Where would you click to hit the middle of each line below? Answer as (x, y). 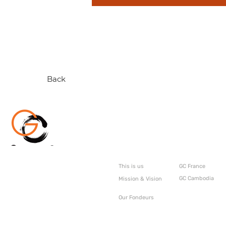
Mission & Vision (140, 179)
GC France (192, 166)
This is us (131, 166)
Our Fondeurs (136, 197)
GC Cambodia (196, 178)
